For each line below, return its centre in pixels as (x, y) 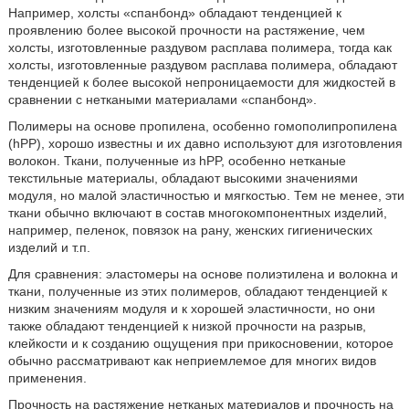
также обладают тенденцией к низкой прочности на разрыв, (187, 326)
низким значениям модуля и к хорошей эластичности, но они (191, 309)
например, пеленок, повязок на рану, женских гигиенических (190, 231)
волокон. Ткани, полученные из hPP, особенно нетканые (177, 161)
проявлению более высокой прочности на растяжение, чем (186, 31)
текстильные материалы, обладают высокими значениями (183, 178)
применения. (47, 378)
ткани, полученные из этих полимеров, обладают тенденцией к (197, 292)
